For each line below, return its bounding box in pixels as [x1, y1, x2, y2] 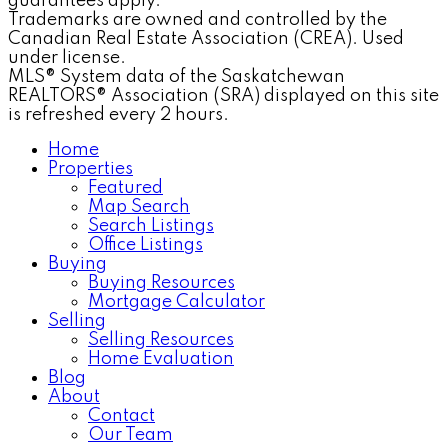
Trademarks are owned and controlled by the [8, 10, 387, 29]
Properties [48, 159, 133, 178]
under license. [8, 48, 126, 67]
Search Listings [88, 216, 214, 235]
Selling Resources [88, 330, 234, 349]
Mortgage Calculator [88, 292, 265, 311]
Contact [88, 406, 155, 425]
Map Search [88, 197, 190, 216]
